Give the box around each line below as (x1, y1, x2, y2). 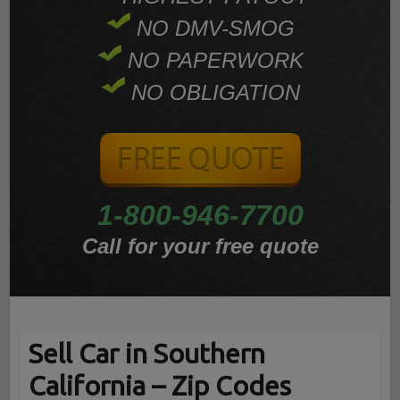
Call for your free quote (81, 234, 319, 259)
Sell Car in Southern (28, 338, 265, 370)
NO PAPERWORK (121, 48, 304, 73)
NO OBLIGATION (124, 80, 300, 105)
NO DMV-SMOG (129, 16, 295, 41)
